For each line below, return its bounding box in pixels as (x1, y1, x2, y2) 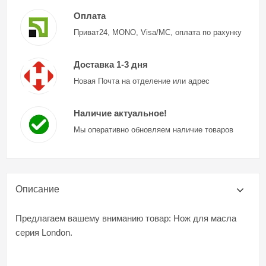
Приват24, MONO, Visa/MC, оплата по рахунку (73, 27, 242, 37)
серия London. (15, 227, 72, 237)
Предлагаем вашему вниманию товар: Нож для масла (15, 213, 236, 223)
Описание (15, 183, 59, 194)
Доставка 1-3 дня (73, 59, 148, 69)
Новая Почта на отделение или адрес (73, 76, 210, 85)
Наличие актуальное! (73, 107, 167, 118)
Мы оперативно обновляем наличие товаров (73, 125, 233, 134)
